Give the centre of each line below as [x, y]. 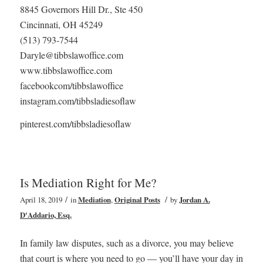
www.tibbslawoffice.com [66, 70]
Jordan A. [194, 199]
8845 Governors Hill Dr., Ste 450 [81, 9]
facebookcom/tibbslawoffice [71, 85]
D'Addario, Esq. [45, 215]
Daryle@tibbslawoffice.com [71, 55]
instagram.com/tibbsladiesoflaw [78, 100]
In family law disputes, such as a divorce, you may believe [127, 242]
